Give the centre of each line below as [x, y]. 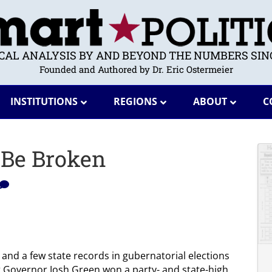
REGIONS [135, 101]
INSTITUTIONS [44, 101]
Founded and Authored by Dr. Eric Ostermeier [136, 69]
